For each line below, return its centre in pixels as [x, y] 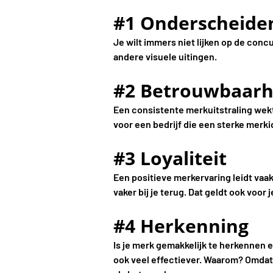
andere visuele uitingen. [165, 56]
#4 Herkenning [181, 226]
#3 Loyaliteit [170, 158]
